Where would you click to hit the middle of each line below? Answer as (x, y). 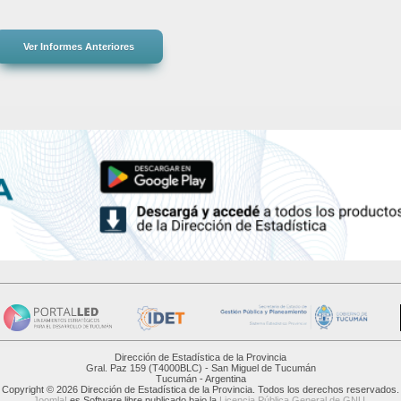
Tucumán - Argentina (200, 379)
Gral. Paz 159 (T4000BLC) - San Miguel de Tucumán (200, 368)
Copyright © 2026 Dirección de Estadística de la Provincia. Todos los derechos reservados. (200, 390)
